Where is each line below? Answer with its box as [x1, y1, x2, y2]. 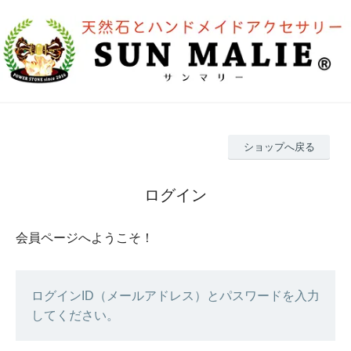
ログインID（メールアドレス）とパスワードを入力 [31, 289, 320, 303]
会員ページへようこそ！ [16, 231, 154, 245]
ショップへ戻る [243, 141, 315, 154]
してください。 [31, 309, 119, 323]
